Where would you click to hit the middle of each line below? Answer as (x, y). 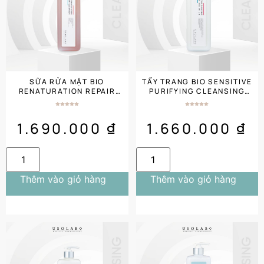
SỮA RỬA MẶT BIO (67, 81)
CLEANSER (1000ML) (67, 100)
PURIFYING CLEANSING (197, 91)
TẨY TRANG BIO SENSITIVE (197, 81)
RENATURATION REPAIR (67, 91)
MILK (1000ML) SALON (161, 100)
